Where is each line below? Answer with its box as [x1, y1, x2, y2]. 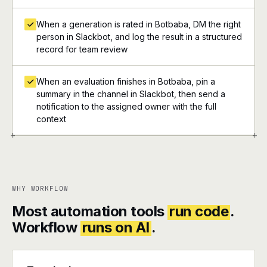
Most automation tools [12, 203, 168, 220]
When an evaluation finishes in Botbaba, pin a [36, 76, 215, 86]
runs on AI [82, 219, 150, 236]
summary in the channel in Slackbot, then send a [36, 89, 225, 99]
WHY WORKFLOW [12, 184, 69, 193]
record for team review [36, 44, 128, 54]
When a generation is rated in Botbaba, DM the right [36, 19, 241, 29]
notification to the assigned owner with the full [36, 101, 216, 111]
